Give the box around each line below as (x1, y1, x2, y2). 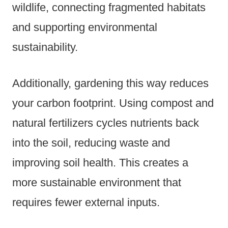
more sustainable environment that (12, 176, 181, 189)
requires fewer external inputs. (12, 196, 160, 209)
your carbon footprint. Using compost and (12, 97, 214, 110)
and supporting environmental (12, 21, 157, 34)
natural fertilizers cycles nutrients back (12, 117, 199, 130)
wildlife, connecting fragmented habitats (12, 1, 206, 14)
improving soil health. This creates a (12, 156, 188, 169)
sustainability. (12, 41, 78, 54)
